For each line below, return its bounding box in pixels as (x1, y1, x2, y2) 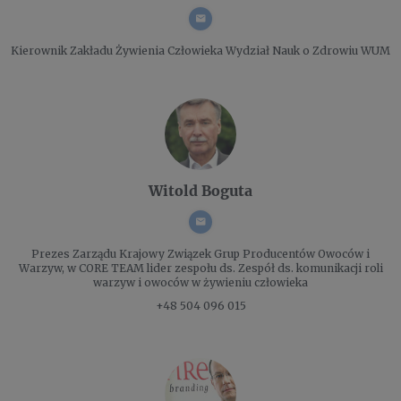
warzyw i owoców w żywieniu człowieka (93, 275, 308, 289)
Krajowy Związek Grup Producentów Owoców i (116, 246, 370, 260)
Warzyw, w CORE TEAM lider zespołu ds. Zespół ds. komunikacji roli (18, 260, 383, 275)
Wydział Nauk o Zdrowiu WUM (223, 43, 390, 57)
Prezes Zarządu (31, 246, 116, 260)
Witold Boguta (149, 180, 252, 200)
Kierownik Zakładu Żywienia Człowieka (11, 43, 223, 57)
